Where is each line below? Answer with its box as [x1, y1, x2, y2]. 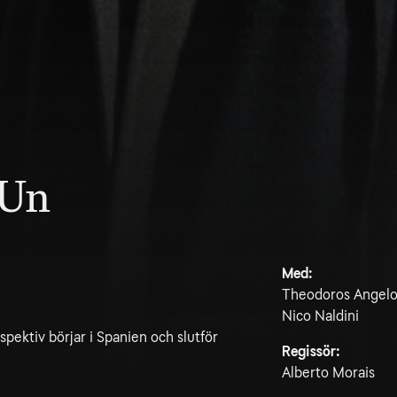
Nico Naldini [282, 307, 359, 324]
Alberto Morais [282, 364, 375, 381]
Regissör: [282, 343, 340, 360]
